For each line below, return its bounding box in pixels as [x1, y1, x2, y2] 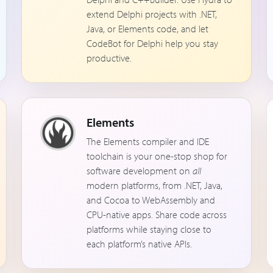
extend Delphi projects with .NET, [87, 8, 218, 20]
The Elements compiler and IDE [87, 135, 210, 147]
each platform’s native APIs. [87, 238, 193, 250]
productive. [87, 52, 132, 64]
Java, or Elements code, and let [87, 23, 209, 35]
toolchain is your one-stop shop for [87, 150, 228, 162]
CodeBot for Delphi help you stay [87, 37, 219, 49]
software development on [87, 165, 193, 177]
